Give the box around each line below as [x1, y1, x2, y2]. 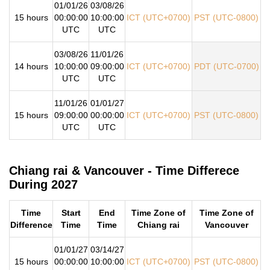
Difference [10, 219, 52, 230]
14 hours [14, 61, 48, 72]
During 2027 [9, 178, 78, 192]
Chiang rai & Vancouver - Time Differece [9, 164, 239, 178]
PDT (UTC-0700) [193, 61, 259, 72]
